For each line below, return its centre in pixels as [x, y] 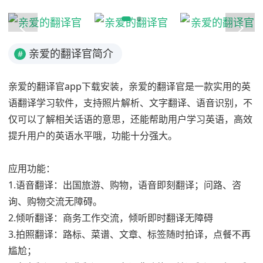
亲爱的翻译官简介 [71, 53]
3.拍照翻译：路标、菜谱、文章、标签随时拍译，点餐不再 [129, 234]
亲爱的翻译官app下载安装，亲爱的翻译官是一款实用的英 [129, 86]
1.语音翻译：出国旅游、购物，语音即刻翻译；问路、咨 [125, 185]
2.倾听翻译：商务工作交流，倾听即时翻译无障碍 [111, 218]
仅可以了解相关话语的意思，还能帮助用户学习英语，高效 [130, 119]
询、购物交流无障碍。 [55, 201]
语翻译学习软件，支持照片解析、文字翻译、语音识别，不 [130, 103]
